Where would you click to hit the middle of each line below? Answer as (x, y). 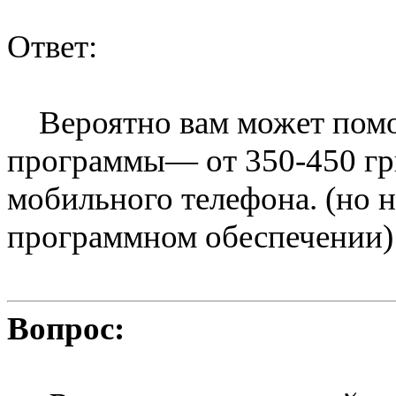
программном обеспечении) (200, 236)
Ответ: (52, 46)
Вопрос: (66, 328)
